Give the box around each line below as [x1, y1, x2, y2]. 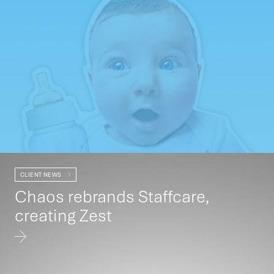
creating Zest [15, 204, 112, 226]
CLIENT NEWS [20, 171, 63, 179]
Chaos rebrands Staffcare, [15, 185, 210, 207]
